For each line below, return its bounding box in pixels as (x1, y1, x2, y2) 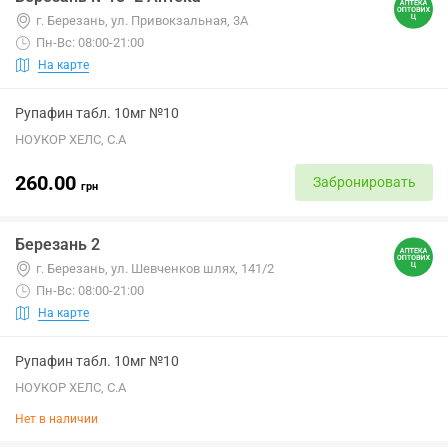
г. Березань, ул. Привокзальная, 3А (36, 13, 248, 28)
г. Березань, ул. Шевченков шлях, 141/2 (36, 261, 274, 276)
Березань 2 (15, 235, 100, 254)
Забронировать (312, 174, 416, 190)
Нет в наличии (15, 412, 98, 426)
